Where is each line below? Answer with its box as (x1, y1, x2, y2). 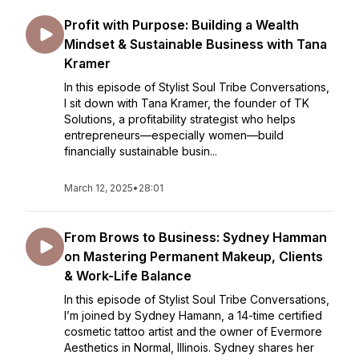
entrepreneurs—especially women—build (64, 128, 284, 142)
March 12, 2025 (64, 182, 133, 194)
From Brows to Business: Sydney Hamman (64, 229, 327, 245)
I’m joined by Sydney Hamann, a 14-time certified (64, 309, 322, 322)
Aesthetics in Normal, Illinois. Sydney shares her (64, 341, 314, 354)
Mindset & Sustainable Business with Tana (64, 36, 327, 52)
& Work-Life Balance (64, 268, 192, 284)
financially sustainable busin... (64, 144, 217, 158)
